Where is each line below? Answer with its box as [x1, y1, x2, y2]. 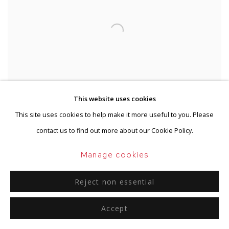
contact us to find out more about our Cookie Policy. [36, 126, 193, 135]
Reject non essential [74, 177, 155, 187]
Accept [101, 203, 128, 213]
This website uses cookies [73, 94, 156, 104]
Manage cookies [80, 149, 149, 161]
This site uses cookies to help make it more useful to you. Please [15, 110, 214, 120]
